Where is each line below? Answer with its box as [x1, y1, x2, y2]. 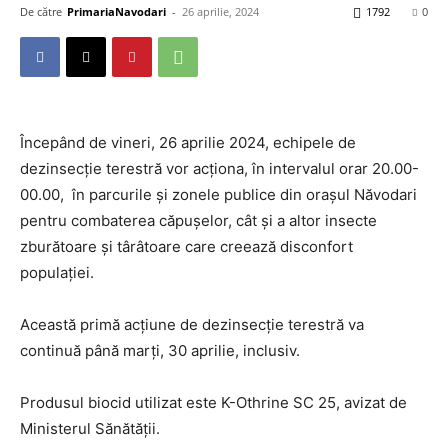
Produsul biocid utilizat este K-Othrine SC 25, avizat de [20, 393, 407, 412]
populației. [20, 263, 94, 282]
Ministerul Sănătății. [20, 419, 160, 438]
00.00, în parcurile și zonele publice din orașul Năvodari [20, 185, 417, 204]
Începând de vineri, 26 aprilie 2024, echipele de [20, 133, 356, 152]
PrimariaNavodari [67, 4, 166, 19]
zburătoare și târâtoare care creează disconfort [20, 237, 353, 256]
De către [20, 4, 62, 19]
